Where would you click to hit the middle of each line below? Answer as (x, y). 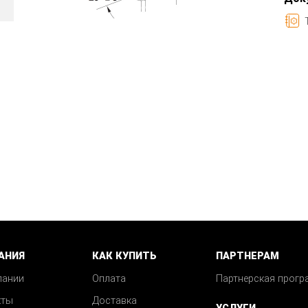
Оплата (109, 279)
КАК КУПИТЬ (124, 256)
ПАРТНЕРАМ (248, 256)
